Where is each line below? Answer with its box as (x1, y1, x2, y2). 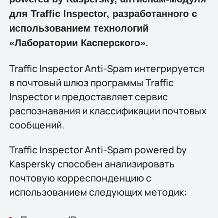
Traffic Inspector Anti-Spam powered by (9, 143, 187, 156)
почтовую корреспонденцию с (9, 171, 151, 184)
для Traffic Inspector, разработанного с (9, 8, 197, 19)
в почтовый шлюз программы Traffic (9, 75, 174, 89)
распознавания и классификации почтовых (9, 104, 207, 117)
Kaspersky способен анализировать (9, 157, 175, 170)
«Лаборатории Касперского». (9, 37, 148, 49)
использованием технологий (9, 23, 148, 34)
